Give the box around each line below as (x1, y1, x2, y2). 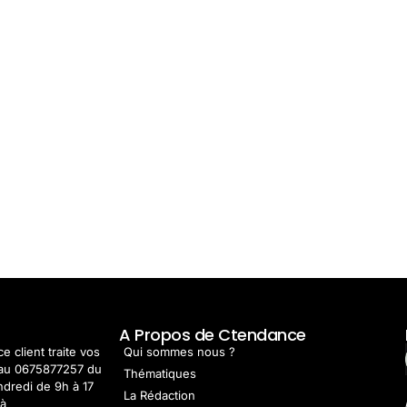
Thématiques (124, 365, 197, 381)
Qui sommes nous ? (124, 343, 236, 359)
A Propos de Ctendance (119, 323, 306, 346)
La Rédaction (124, 387, 196, 402)
